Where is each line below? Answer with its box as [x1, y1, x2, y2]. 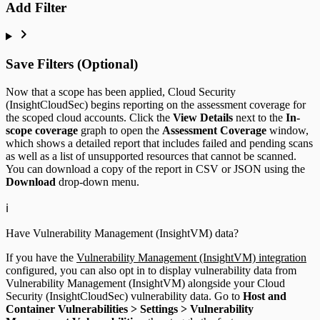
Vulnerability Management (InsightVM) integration [76, 251, 306, 264]
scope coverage [6, 124, 78, 136]
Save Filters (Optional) [6, 56, 138, 71]
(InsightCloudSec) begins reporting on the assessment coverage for [6, 98, 306, 111]
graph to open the [78, 124, 162, 136]
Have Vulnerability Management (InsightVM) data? [6, 226, 239, 239]
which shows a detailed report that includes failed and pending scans [6, 136, 313, 149]
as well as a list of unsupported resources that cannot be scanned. [6, 149, 296, 162]
